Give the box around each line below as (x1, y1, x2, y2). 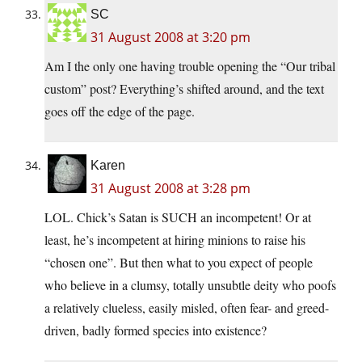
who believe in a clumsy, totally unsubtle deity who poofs (44, 276, 336, 294)
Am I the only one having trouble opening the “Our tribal (44, 57, 335, 75)
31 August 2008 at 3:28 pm (90, 179, 250, 198)
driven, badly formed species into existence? (44, 322, 267, 339)
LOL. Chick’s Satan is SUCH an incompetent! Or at (44, 208, 311, 226)
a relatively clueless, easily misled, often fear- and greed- (44, 299, 329, 317)
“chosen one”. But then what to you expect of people (44, 254, 313, 271)
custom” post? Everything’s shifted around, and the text (44, 80, 324, 98)
